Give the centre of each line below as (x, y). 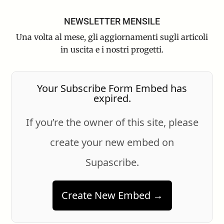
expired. (112, 98)
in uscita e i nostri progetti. (112, 50)
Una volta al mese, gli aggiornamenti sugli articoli (112, 37)
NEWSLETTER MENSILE (112, 21)
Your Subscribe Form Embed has (112, 88)
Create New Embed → (112, 195)
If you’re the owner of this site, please (112, 122)
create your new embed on (112, 142)
